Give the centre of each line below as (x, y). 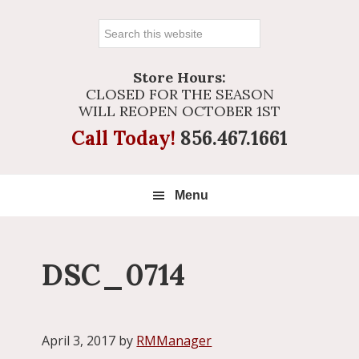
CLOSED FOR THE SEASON (179, 94)
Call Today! (126, 138)
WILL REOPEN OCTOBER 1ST (179, 111)
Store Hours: (179, 77)
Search (121, 30)
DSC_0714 (114, 275)
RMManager (174, 341)
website (123, 76)
